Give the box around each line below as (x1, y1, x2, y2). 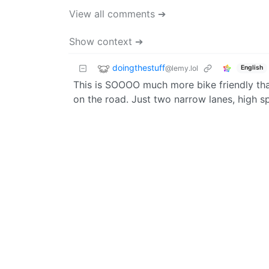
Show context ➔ (69, 35, 143, 47)
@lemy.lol (165, 63, 198, 73)
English (240, 64, 263, 72)
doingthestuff (112, 62, 165, 73)
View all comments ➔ (69, 7, 166, 20)
